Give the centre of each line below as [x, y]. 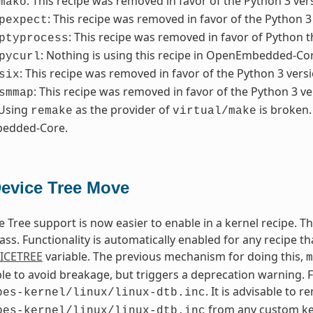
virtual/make [214, 111]
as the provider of [122, 110]
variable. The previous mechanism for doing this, [174, 257]
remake [51, 111]
